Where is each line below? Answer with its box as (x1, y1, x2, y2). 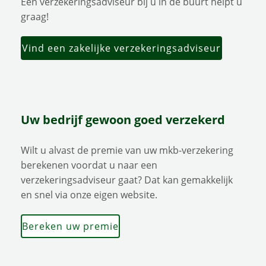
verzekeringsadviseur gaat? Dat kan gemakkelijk (21, 173, 233, 187)
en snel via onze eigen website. (21, 188, 157, 202)
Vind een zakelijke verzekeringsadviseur (22, 42, 221, 55)
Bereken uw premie (22, 220, 119, 233)
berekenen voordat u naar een (21, 159, 157, 172)
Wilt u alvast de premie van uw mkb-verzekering (21, 144, 233, 157)
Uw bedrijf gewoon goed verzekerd (21, 112, 225, 128)
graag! (21, 10, 49, 24)
